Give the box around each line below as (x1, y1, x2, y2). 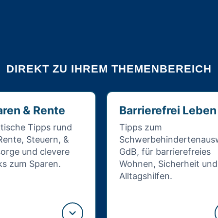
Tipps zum (119, 122, 162, 132)
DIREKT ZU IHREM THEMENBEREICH (6, 63, 212, 75)
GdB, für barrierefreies (119, 146, 211, 157)
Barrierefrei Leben (119, 104, 217, 117)
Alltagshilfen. (119, 171, 172, 181)
